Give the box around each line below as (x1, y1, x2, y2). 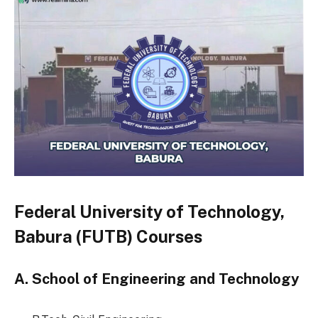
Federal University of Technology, (14, 201, 285, 221)
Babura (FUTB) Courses (14, 226, 202, 246)
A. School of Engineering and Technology (14, 270, 303, 288)
